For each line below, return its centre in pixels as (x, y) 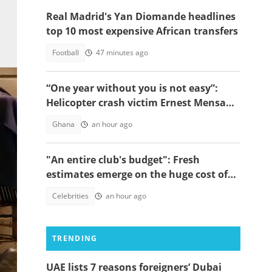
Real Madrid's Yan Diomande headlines (141, 16)
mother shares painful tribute (119, 117)
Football (66, 53)
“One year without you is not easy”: (132, 88)
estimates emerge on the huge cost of (137, 174)
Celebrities (70, 196)
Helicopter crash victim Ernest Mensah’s (143, 103)
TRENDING (75, 238)
